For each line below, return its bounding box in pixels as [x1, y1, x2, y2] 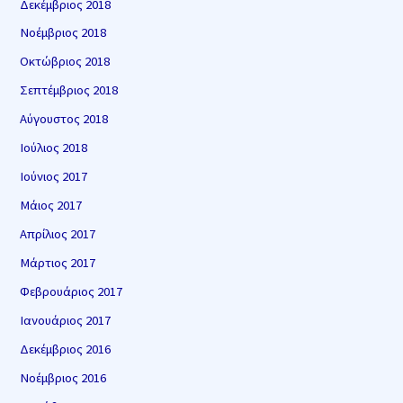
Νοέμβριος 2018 [20, 24, 107, 41]
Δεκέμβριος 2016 [20, 340, 112, 357]
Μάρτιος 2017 [20, 254, 96, 271]
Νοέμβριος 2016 [20, 369, 107, 386]
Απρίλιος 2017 [20, 226, 96, 242]
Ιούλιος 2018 [20, 139, 88, 157]
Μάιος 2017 [20, 197, 83, 214]
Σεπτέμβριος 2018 [20, 82, 119, 99]
